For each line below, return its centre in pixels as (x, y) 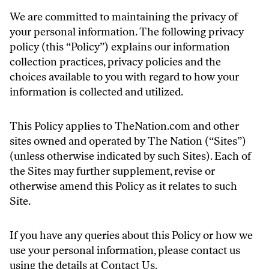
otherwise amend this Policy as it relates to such (123, 186)
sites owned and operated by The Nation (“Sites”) (128, 141)
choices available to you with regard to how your (124, 77)
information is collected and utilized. (96, 92)
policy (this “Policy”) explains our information (120, 47)
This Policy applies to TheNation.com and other (124, 126)
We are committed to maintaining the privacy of (124, 17)
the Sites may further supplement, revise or (112, 171)
